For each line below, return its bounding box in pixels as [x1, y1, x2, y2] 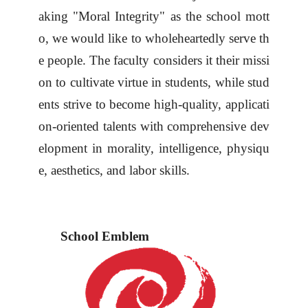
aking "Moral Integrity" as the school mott [38, 9, 269, 23]
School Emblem [60, 229, 149, 243]
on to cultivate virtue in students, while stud [38, 75, 269, 89]
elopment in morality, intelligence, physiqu [38, 141, 269, 155]
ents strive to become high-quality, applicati [38, 97, 269, 111]
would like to [71, 31, 145, 45]
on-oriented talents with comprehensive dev [38, 119, 269, 133]
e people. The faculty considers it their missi [38, 53, 269, 67]
